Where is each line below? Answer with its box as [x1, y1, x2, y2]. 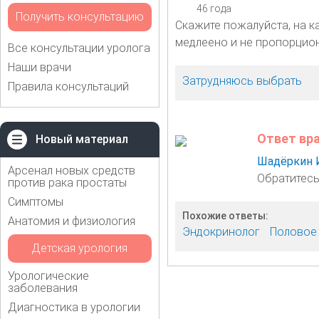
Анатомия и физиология [8, 214, 135, 228]
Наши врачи [8, 60, 71, 74]
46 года [196, 2, 231, 14]
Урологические [8, 268, 89, 283]
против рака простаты [8, 175, 127, 189]
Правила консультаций [8, 79, 129, 93]
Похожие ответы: [182, 209, 268, 221]
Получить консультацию [15, 9, 144, 23]
